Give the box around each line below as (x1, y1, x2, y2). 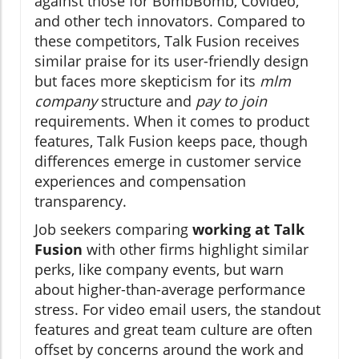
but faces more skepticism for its (34, 71, 260, 91)
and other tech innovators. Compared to (34, 11, 305, 31)
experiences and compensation (34, 171, 246, 192)
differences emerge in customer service (34, 151, 301, 171)
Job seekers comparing (34, 220, 192, 240)
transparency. (34, 192, 127, 212)
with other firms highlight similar (83, 240, 309, 260)
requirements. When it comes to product (34, 111, 309, 131)
